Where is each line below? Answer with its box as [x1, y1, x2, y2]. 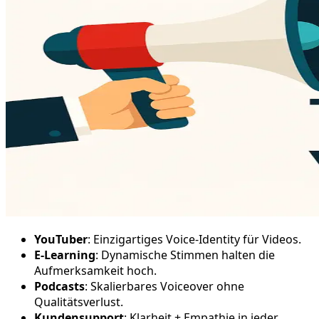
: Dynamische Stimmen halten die [95, 246, 275, 263]
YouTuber [34, 231, 88, 247]
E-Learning [34, 246, 95, 263]
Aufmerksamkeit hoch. [34, 262, 157, 278]
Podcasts [34, 278, 85, 294]
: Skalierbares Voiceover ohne [85, 278, 244, 294]
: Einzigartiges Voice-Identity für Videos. [88, 231, 301, 247]
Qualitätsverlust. [34, 293, 123, 310]
